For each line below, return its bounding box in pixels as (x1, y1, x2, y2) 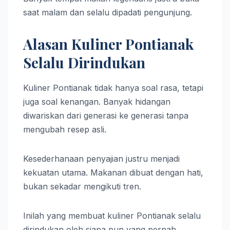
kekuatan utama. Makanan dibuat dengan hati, (23, 167, 203, 178)
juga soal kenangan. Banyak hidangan (23, 96, 170, 107)
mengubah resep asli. (23, 124, 106, 135)
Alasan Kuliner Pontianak (23, 34, 194, 53)
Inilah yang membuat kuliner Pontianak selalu (23, 210, 201, 221)
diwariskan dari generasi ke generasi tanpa (23, 110, 188, 121)
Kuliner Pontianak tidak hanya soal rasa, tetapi (23, 82, 203, 93)
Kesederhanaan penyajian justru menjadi (23, 153, 180, 164)
